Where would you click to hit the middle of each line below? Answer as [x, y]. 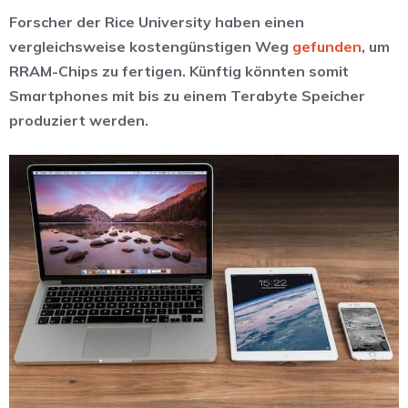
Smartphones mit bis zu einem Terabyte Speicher [187, 96]
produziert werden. [81, 121]
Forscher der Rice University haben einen [157, 22]
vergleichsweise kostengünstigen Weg [151, 47]
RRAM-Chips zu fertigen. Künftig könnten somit [179, 71]
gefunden [327, 47]
